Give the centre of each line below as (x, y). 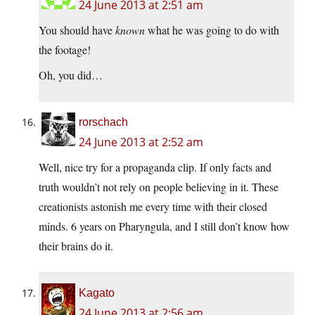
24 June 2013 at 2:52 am (141, 142)
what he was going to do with (212, 30)
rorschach (103, 122)
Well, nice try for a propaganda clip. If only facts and (155, 167)
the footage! (65, 50)
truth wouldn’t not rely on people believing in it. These (159, 187)
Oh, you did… (71, 75)
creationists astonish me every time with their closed (153, 207)
